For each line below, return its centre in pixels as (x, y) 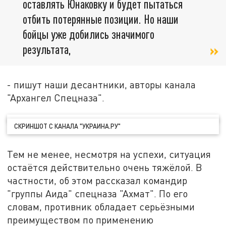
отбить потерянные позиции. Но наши (101, 19)
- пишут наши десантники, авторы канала (102, 85)
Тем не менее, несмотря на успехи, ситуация (109, 154)
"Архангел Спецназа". (56, 98)
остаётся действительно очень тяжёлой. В (105, 167)
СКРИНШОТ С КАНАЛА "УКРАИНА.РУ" (68, 126)
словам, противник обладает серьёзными (101, 206)
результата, (47, 49)
